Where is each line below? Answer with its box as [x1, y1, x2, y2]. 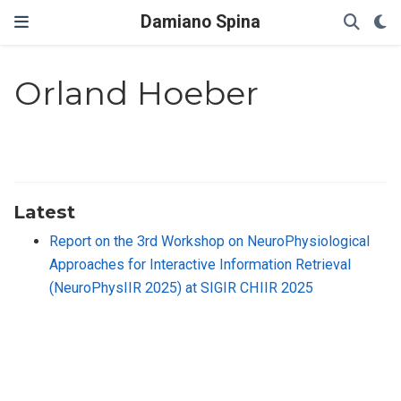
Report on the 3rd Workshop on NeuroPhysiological [49, 232, 370, 250]
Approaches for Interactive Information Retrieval [49, 255, 351, 273]
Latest [13, 200, 75, 223]
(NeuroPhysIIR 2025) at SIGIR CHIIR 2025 [49, 278, 313, 296]
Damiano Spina [141, 12, 260, 32]
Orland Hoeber [14, 73, 260, 114]
